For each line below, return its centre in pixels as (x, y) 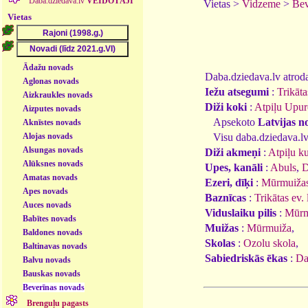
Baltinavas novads (55, 246)
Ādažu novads (48, 67)
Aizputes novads (52, 108)
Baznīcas (225, 197)
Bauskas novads (52, 273)
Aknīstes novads (52, 122)
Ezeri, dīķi (229, 182)
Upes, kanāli (234, 167)
